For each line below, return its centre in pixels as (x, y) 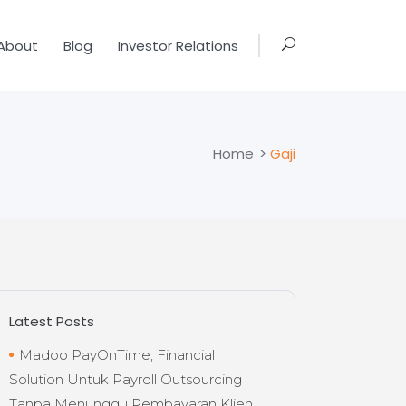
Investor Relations (178, 45)
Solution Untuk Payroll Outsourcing (126, 379)
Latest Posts (52, 321)
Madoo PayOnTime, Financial (117, 355)
